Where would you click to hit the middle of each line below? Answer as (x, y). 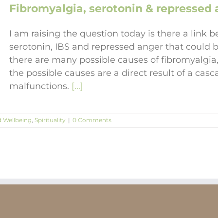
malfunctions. (40, 86)
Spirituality (50, 120)
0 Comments (92, 120)
